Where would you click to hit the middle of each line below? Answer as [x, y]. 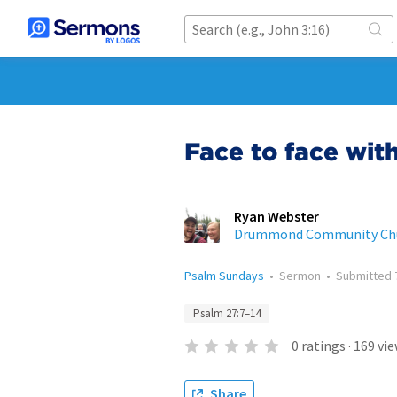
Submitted [365, 276]
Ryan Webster [276, 216]
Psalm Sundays [224, 276]
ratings [323, 346]
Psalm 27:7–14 [227, 313]
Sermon [300, 276]
